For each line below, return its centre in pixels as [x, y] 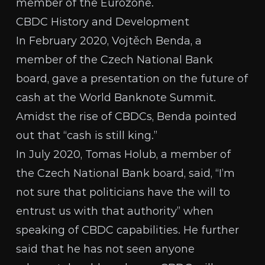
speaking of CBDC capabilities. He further [128, 230]
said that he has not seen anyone [106, 249]
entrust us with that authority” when [115, 211]
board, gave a [54, 79]
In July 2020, [51, 154]
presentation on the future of [169, 79]
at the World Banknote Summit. [129, 98]
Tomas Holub [121, 154]
